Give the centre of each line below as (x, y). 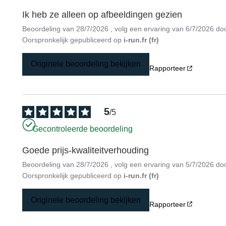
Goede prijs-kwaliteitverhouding (86, 151)
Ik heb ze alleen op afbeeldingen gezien (102, 14)
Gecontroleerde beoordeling (83, 129)
